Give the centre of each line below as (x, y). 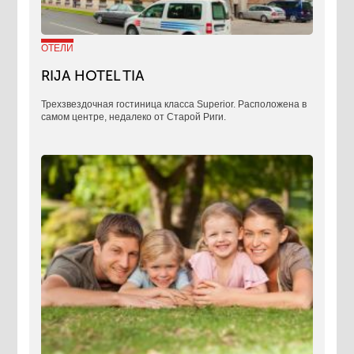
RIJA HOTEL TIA (93, 75)
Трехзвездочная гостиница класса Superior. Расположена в (174, 104)
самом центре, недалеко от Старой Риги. (134, 117)
